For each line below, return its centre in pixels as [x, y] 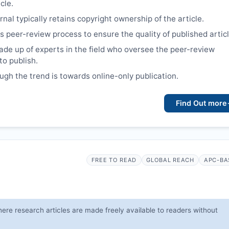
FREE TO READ [114, 160]
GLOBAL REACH [170, 160]
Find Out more [201, 103]
